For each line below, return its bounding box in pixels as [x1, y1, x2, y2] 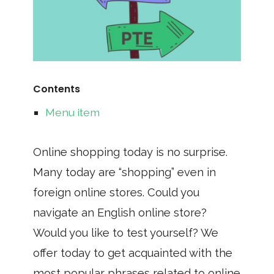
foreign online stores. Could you [33, 186, 199, 199]
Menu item [45, 106, 100, 119]
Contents [33, 82, 80, 96]
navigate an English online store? [33, 206, 207, 219]
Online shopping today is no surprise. [33, 146, 228, 158]
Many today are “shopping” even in [33, 166, 216, 179]
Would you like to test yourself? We [33, 226, 218, 239]
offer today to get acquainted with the [33, 246, 232, 259]
